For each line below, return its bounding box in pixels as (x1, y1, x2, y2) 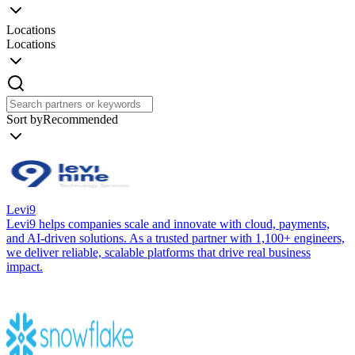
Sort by (6, 112, 43, 126)
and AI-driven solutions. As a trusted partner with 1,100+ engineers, (6, 231, 345, 245)
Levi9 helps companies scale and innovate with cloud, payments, (6, 216, 330, 231)
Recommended (43, 112, 118, 126)
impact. (6, 259, 43, 273)
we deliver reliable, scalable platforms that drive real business (6, 245, 311, 259)
